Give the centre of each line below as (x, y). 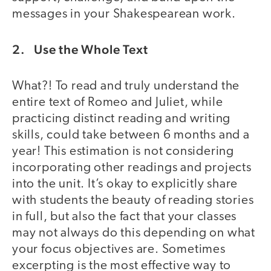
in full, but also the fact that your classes (125, 217)
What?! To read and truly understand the (126, 86)
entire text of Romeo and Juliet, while (118, 102)
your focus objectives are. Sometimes (119, 249)
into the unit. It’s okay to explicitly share (125, 184)
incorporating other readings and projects (132, 168)
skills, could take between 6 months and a (131, 135)
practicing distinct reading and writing (122, 119)
